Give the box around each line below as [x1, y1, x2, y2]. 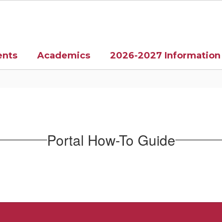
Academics [37, 50, 90, 61]
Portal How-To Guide [47, 129, 175, 150]
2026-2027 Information [110, 50, 221, 61]
